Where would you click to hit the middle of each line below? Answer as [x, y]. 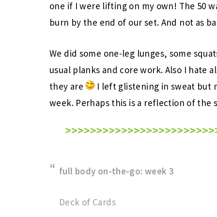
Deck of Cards [87, 202]
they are [68, 86]
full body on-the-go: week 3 [117, 171]
